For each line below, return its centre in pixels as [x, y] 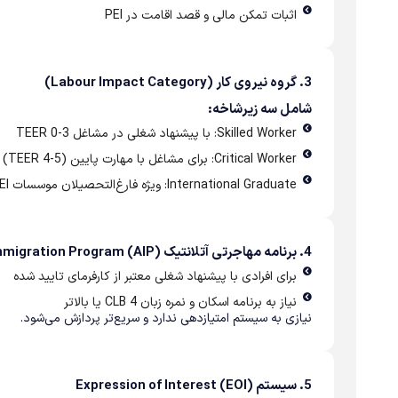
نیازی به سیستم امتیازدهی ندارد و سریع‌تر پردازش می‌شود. [166, 319]
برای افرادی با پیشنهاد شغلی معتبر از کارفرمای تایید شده [155, 277]
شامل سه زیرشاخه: [260, 110]
